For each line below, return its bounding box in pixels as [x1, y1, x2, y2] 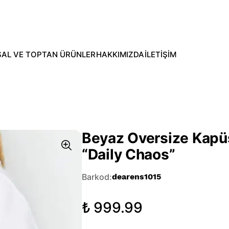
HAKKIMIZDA [96, 50, 144, 59]
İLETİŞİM [145, 50, 176, 59]
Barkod [82, 172, 109, 182]
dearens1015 [112, 172, 161, 181]
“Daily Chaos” [82, 146, 175, 163]
